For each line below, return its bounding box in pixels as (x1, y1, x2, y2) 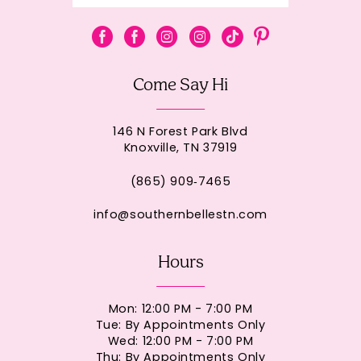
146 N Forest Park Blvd (113, 123, 248, 143)
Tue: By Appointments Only (95, 316, 266, 335)
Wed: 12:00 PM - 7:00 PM (107, 332, 254, 351)
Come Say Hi (133, 73, 228, 98)
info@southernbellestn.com (93, 206, 268, 226)
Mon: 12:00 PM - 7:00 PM (108, 300, 253, 319)
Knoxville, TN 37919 (123, 139, 238, 159)
